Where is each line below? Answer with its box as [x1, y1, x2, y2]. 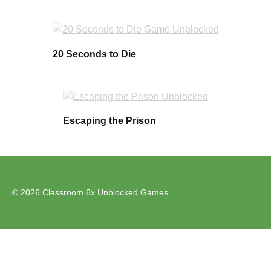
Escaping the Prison [63, 115, 156, 126]
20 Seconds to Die [52, 48, 136, 59]
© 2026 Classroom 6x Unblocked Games [12, 187, 168, 197]
